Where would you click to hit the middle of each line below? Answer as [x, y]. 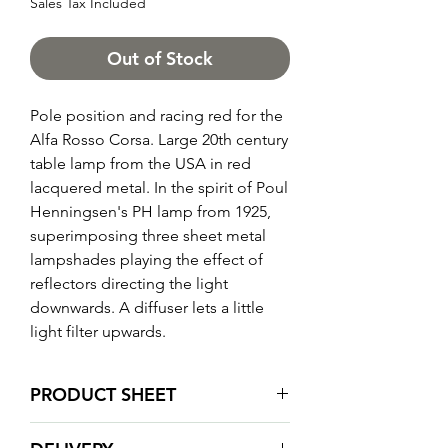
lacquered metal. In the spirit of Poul [159, 188]
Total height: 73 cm [97, 434]
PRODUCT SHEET [103, 395]
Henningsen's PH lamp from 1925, [150, 212]
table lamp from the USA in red [140, 164]
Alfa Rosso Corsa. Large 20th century [159, 140]
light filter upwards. [98, 332]
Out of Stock [160, 59]
